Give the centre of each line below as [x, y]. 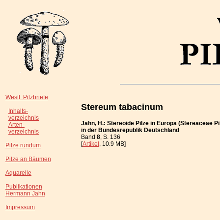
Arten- [16, 125]
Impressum [20, 207]
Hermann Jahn [25, 193]
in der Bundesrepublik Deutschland [130, 130]
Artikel [91, 144]
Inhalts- [18, 111]
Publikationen [24, 187]
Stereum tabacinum [122, 107]
